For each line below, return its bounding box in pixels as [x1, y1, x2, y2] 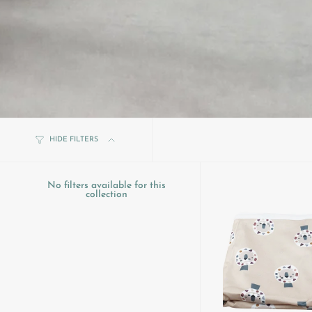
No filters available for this [47, 180, 166, 190]
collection [86, 189, 127, 199]
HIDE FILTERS [49, 136, 98, 143]
